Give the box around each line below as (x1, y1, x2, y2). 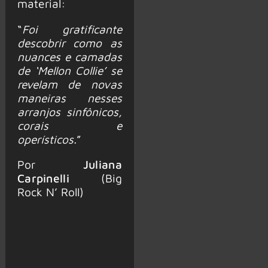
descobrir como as (17, 35, 122, 50)
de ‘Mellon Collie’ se (17, 63, 122, 77)
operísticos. (17, 132, 77, 146)
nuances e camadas (17, 49, 122, 63)
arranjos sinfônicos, (17, 104, 122, 118)
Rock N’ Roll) (17, 184, 84, 199)
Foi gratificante (22, 22, 122, 36)
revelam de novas (17, 77, 122, 91)
